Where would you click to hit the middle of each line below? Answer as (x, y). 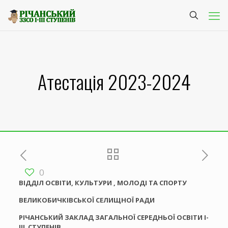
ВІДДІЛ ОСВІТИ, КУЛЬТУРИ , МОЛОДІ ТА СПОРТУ (103, 183)
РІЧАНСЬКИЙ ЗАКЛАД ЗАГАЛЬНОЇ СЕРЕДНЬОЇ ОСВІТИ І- (113, 217)
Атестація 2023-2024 (114, 81)
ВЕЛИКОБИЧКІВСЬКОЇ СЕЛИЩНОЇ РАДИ (87, 200)
